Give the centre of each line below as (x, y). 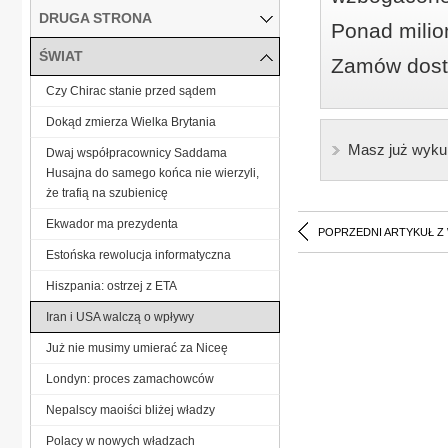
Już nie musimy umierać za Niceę (137, 347)
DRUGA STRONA (95, 17)
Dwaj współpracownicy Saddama (136, 152)
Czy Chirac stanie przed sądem (131, 90)
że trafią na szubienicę (107, 192)
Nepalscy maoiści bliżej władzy (130, 409)
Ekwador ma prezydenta (112, 223)
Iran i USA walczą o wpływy (120, 316)
